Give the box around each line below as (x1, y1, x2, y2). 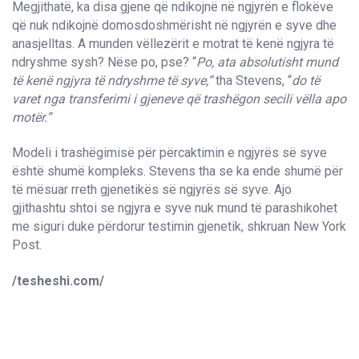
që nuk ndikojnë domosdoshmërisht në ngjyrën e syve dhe (12, 17, 337, 33)
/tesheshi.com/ (12, 273, 104, 288)
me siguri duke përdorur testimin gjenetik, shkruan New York (12, 219, 346, 235)
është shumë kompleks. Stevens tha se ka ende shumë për (12, 163, 343, 179)
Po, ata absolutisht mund (196, 54, 338, 70)
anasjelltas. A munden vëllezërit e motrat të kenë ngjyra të (12, 35, 334, 51)
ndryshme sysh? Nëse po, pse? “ (12, 54, 196, 70)
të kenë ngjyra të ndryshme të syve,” (12, 72, 212, 88)
